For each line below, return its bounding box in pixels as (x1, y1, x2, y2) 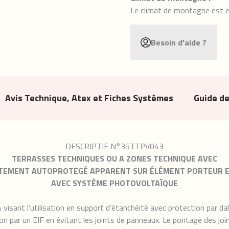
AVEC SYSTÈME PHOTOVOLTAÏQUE (51, 177, 178, 189)
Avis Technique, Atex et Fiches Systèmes (5, 91, 173, 105)
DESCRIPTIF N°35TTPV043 (65, 140, 164, 152)
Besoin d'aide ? (151, 36, 207, 49)
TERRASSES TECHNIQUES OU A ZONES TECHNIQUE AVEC (12, 152, 217, 165)
